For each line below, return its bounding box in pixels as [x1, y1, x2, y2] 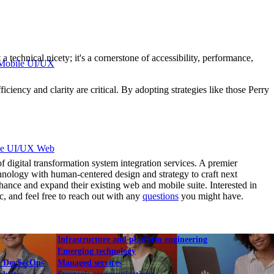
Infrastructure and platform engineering [57, 235, 207, 245]
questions [143, 190, 179, 201]
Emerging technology [57, 246, 136, 256]
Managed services [57, 258, 122, 268]
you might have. [179, 190, 243, 201]
